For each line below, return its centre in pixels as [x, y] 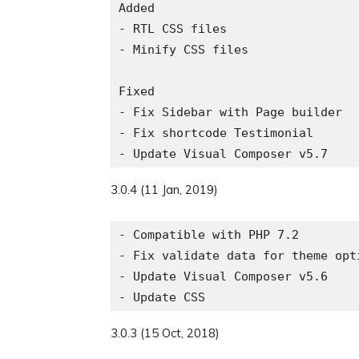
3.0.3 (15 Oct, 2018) [165, 333]
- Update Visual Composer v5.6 [223, 276]
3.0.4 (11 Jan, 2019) [164, 190]
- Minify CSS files [184, 50]
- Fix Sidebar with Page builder [230, 112]
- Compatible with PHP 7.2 [209, 235]
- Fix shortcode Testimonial [216, 133]
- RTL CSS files [173, 29]
